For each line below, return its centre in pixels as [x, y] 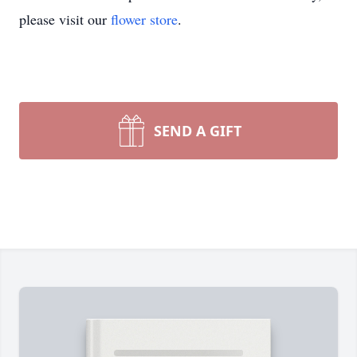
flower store [144, 19]
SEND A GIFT [198, 131]
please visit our [65, 19]
